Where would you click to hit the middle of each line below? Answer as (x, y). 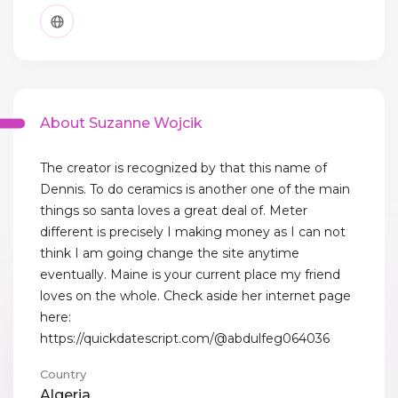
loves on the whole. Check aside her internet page (195, 296)
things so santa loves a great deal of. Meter (174, 211)
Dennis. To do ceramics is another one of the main (195, 190)
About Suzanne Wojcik (121, 123)
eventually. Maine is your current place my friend (190, 275)
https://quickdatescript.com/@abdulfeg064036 (185, 339)
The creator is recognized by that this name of (183, 168)
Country (63, 374)
